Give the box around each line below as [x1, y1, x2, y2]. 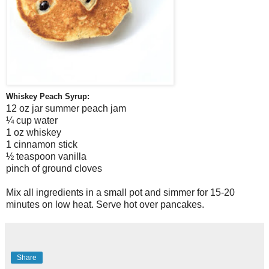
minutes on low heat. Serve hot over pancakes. [6, 199, 204, 210]
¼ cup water [6, 115, 58, 126]
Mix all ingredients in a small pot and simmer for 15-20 [6, 187, 235, 198]
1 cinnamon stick [6, 139, 77, 150]
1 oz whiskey [6, 127, 61, 138]
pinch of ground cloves [6, 163, 102, 174]
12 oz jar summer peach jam [6, 103, 126, 114]
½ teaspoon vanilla [6, 151, 86, 162]
